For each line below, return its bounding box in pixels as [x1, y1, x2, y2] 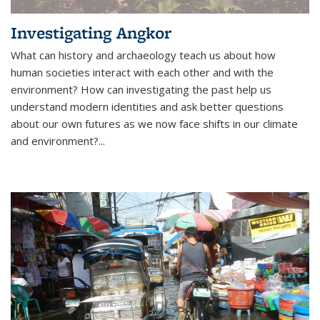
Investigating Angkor [11, 21, 171, 44]
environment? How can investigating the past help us [11, 81, 271, 96]
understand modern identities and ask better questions [11, 99, 284, 114]
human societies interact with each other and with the [11, 64, 274, 79]
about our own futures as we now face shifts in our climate [11, 116, 298, 131]
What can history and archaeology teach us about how [11, 47, 276, 62]
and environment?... [11, 133, 105, 148]
